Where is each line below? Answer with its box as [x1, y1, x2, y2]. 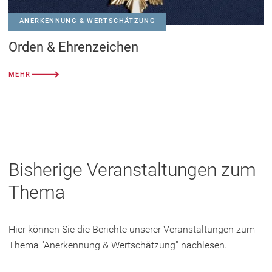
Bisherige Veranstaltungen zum [8, 159, 256, 181]
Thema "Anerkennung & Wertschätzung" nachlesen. [8, 239, 227, 251]
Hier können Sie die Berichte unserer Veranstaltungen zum [8, 223, 255, 236]
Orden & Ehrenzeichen [8, 39, 138, 55]
